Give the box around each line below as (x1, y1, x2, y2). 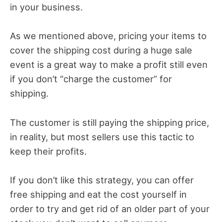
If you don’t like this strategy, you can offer (10, 174, 194, 185)
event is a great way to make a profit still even (10, 59, 208, 70)
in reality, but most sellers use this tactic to (10, 131, 194, 142)
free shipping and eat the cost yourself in (10, 188, 187, 200)
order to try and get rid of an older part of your (10, 203, 210, 214)
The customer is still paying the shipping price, (10, 116, 209, 128)
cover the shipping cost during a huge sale (10, 45, 192, 56)
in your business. (10, 1, 83, 13)
